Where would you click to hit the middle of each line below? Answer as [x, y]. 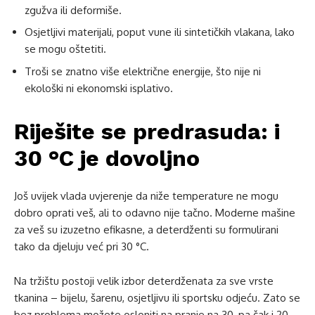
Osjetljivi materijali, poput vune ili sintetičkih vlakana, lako [160, 32]
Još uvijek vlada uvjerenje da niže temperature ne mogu [146, 195]
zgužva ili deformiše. [73, 10]
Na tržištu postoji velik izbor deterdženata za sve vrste [144, 281]
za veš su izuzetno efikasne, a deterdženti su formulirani [146, 229]
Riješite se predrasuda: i [147, 131]
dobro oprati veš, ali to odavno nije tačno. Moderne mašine [155, 212]
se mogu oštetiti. [65, 49]
